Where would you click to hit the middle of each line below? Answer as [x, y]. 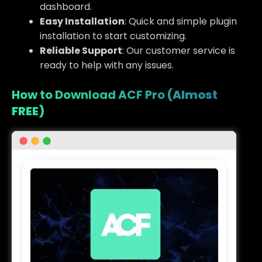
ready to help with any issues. [107, 65]
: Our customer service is [179, 50]
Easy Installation [82, 21]
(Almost [191, 94]
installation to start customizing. [113, 36]
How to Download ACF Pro [88, 94]
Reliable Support [81, 50]
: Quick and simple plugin [181, 21]
